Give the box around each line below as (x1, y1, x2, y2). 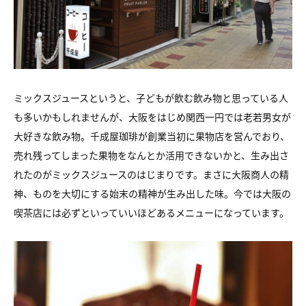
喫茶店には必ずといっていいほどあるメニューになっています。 (14, 206, 289, 219)
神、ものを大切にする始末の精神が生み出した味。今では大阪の (14, 186, 291, 200)
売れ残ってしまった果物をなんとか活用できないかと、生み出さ (14, 148, 289, 162)
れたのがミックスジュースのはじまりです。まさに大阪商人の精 (14, 167, 289, 181)
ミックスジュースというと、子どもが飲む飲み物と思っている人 (14, 91, 288, 105)
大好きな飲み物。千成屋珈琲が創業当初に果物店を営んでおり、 (14, 129, 290, 143)
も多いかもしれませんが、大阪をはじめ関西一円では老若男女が (14, 110, 291, 124)
